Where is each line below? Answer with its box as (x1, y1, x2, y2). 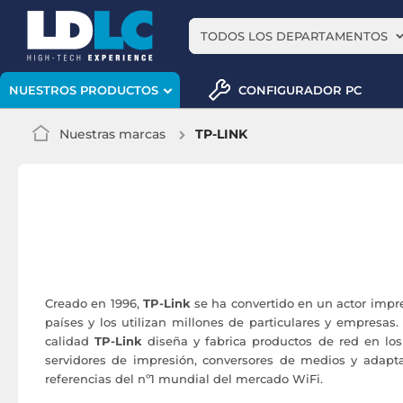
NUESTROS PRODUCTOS (8, 83, 158, 98)
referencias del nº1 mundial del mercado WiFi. (45, 372, 323, 386)
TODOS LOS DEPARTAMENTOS (201, 29, 388, 43)
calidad (45, 334, 95, 348)
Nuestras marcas (59, 126, 166, 142)
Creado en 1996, (45, 296, 143, 310)
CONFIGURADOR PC (238, 82, 362, 97)
